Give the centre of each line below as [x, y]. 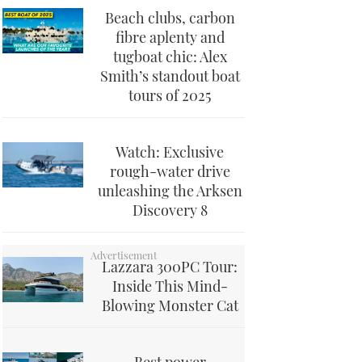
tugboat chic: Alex [170, 57]
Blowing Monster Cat [170, 305]
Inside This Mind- [170, 286]
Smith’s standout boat [170, 76]
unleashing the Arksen [170, 191]
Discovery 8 [170, 210]
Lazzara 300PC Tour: [170, 267]
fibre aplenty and [170, 37]
